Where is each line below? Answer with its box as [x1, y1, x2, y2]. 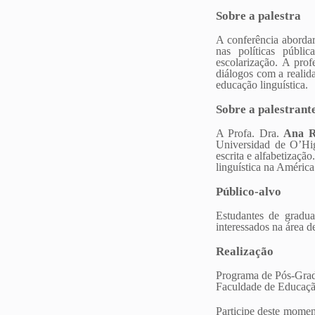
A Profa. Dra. [216, 127, 284, 140]
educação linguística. [216, 79, 308, 91]
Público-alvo [216, 184, 281, 198]
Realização [216, 244, 274, 258]
